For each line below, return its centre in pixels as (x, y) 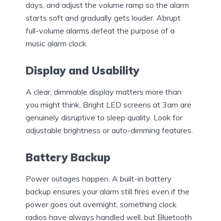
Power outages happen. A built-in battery (99, 178)
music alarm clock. (57, 44)
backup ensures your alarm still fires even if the (108, 191)
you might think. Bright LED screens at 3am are (109, 104)
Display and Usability (82, 71)
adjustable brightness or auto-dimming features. (109, 130)
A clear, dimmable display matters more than (104, 92)
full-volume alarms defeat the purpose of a (100, 31)
